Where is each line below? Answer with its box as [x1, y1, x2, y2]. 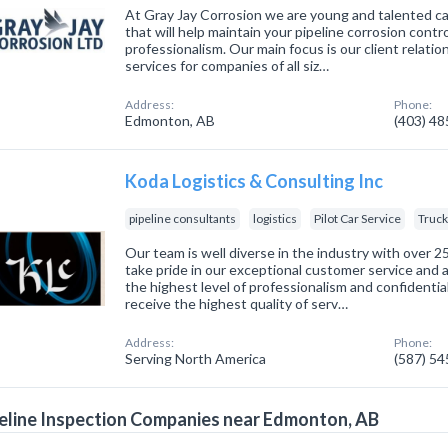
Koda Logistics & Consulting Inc [125, 170, 384, 192]
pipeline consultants [129, 211, 237, 226]
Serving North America [125, 350, 267, 367]
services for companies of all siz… [125, 57, 330, 74]
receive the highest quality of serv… [125, 295, 349, 312]
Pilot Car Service [314, 211, 402, 226]
